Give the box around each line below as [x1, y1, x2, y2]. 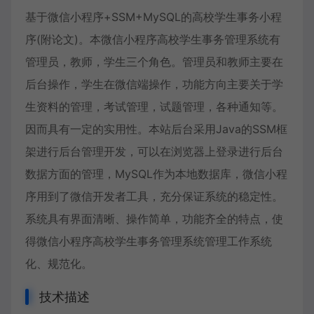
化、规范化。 [25, 257, 93, 271]
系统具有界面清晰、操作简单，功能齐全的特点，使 [25, 212, 283, 226]
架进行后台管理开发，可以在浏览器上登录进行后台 [25, 144, 283, 158]
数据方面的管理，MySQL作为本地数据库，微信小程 [25, 167, 287, 181]
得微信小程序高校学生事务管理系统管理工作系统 [25, 234, 272, 248]
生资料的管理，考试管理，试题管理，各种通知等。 [25, 100, 283, 114]
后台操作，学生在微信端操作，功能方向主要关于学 [25, 77, 283, 91]
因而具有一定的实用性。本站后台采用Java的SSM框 [25, 122, 287, 136]
